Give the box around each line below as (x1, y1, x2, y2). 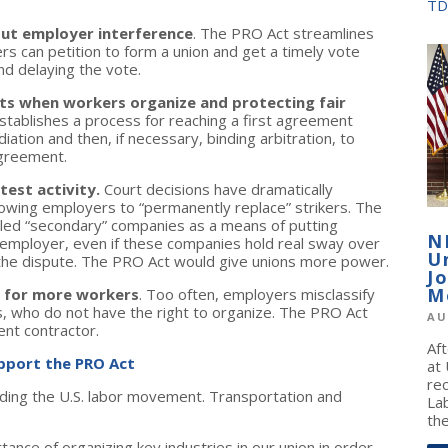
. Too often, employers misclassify (139, 284, 375, 304)
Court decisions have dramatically (104, 179, 333, 199)
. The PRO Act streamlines (193, 23, 374, 43)
